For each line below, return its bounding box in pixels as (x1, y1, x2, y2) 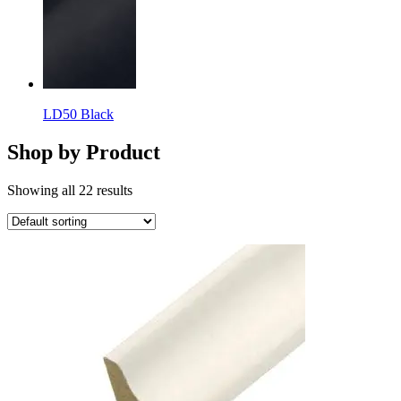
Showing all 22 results (7, 182, 132, 198)
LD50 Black (43, 106, 114, 122)
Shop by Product (7, 140, 160, 164)
